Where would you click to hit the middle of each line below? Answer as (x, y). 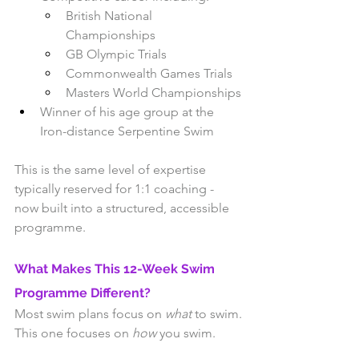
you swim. (186, 333)
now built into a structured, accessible (123, 208)
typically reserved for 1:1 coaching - (116, 189)
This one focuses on (73, 333)
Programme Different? (83, 293)
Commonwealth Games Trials (149, 74)
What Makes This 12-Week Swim (116, 269)
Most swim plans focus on (90, 314)
